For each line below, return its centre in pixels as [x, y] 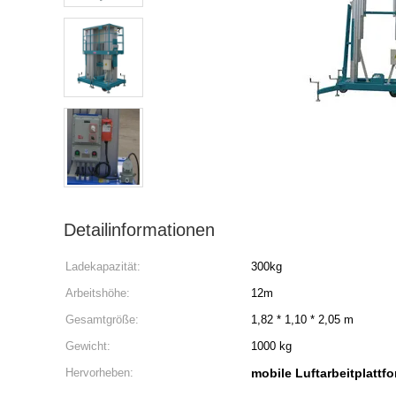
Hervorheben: [99, 373]
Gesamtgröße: [102, 320]
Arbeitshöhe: [98, 293]
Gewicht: [88, 346]
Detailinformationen [139, 230]
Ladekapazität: [103, 267]
